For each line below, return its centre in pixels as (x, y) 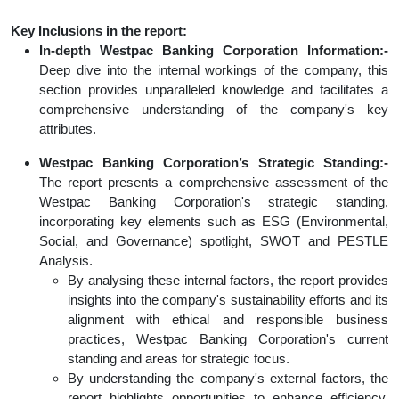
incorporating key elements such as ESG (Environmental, (214, 222)
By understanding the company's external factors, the (228, 379)
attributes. (68, 129)
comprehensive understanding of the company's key (214, 110)
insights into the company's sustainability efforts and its (228, 300)
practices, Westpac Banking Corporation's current (228, 339)
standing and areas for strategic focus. (179, 359)
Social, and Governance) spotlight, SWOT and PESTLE (214, 241)
